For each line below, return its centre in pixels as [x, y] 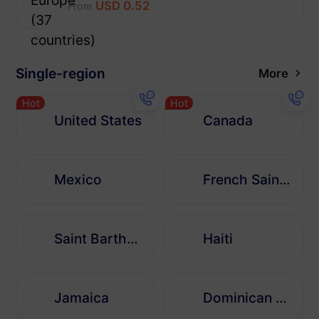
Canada [228, 120]
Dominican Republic [282, 298]
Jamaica [82, 298]
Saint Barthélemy [133, 239]
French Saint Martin [285, 179]
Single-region [61, 74]
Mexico [78, 179]
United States [98, 120]
